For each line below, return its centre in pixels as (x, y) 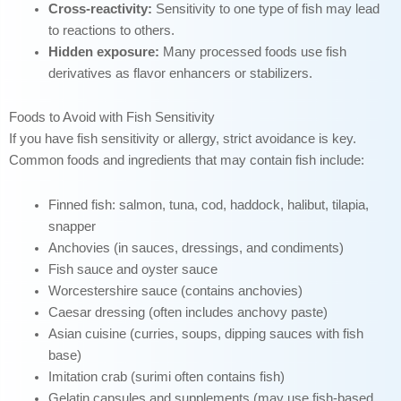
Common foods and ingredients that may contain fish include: (187, 161)
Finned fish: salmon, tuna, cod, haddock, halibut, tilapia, (208, 205)
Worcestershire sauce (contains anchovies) (175, 290)
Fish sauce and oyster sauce (132, 269)
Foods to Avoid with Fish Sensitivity (112, 118)
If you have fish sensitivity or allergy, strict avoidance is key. (183, 139)
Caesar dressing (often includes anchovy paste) (188, 312)
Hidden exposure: (103, 51)
